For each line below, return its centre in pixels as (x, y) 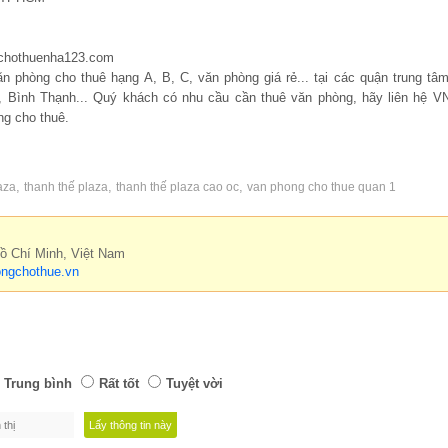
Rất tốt (119, 383)
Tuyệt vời (194, 383)
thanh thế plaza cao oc (177, 186)
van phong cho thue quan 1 (321, 186)
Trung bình (38, 383)
